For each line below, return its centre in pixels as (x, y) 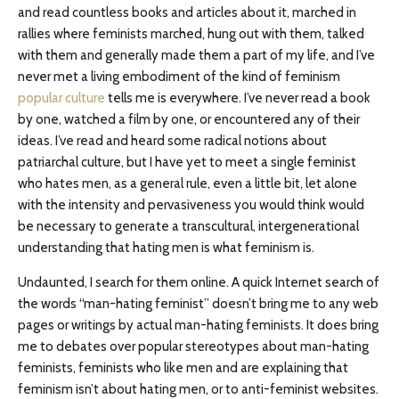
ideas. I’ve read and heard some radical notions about (172, 141)
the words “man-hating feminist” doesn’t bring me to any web (198, 304)
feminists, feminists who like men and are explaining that (183, 368)
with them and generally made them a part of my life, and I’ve (196, 55)
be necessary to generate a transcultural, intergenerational (188, 226)
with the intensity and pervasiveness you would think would (191, 205)
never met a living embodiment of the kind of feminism (179, 77)
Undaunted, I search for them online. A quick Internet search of (199, 282)
